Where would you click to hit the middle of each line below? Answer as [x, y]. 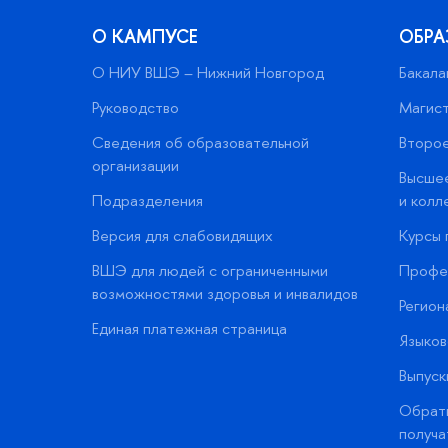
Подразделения [147, 200]
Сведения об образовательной [200, 142]
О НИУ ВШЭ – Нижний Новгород [208, 72]
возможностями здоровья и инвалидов [225, 293]
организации [135, 165]
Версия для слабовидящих [182, 235]
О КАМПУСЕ [145, 36]
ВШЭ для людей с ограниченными [210, 270]
